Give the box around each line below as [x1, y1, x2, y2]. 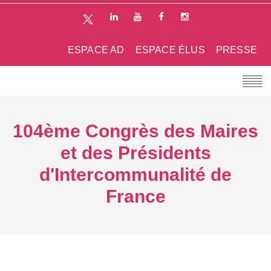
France [105, 186, 166, 206]
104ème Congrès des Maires [13, 120, 258, 141]
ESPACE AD [67, 44, 125, 55]
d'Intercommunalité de [39, 164, 232, 184]
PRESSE [215, 44, 257, 55]
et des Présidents [60, 142, 211, 163]
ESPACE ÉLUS [135, 44, 205, 55]
